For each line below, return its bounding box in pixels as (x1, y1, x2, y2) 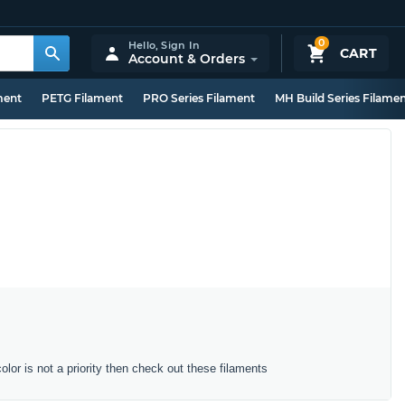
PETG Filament (42, 91, 123, 105)
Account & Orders (127, 50, 245, 67)
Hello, (127, 38, 162, 52)
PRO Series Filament (143, 91, 255, 105)
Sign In (161, 38, 200, 52)
